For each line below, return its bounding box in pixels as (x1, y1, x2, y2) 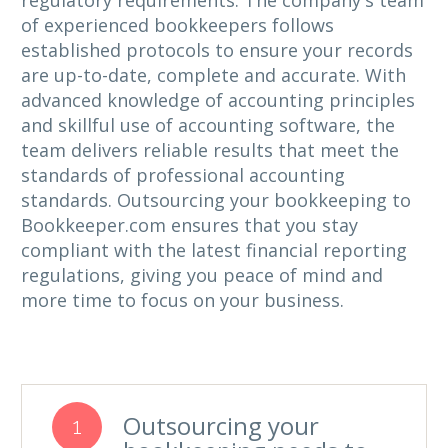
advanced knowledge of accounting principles (21, 88, 415, 113)
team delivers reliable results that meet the (21, 138, 399, 163)
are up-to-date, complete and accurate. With (21, 63, 406, 88)
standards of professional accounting (21, 163, 345, 188)
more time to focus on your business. (21, 288, 344, 313)
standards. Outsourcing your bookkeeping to (21, 188, 411, 213)
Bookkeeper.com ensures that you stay (21, 213, 358, 238)
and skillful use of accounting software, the (21, 113, 395, 138)
